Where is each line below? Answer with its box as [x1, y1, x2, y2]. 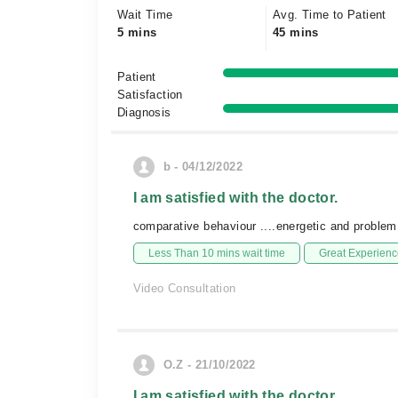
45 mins [273, 26, 319, 39]
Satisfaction [117, 88, 183, 101]
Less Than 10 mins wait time [147, 247, 285, 259]
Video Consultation [132, 282, 236, 295]
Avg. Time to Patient [273, 8, 386, 21]
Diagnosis [117, 106, 171, 119]
